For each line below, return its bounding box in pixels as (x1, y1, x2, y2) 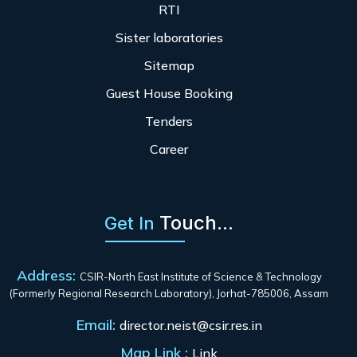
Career (150, 141, 188, 157)
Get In (104, 213, 159, 233)
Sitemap (143, 57, 194, 73)
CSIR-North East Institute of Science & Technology (79, 270, 322, 283)
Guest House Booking (105, 85, 233, 101)
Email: (76, 316, 120, 334)
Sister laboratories (115, 29, 223, 45)
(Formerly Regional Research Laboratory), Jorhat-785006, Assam (10, 287, 328, 300)
